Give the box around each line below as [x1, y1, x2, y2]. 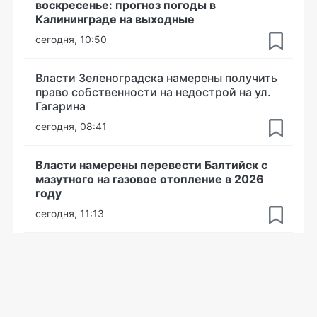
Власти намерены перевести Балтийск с [35, 158, 267, 172]
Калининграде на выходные [35, 12, 195, 26]
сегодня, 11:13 [35, 207, 104, 219]
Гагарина [35, 99, 86, 113]
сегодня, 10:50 [35, 33, 107, 45]
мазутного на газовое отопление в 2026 [35, 172, 264, 186]
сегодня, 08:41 [35, 120, 107, 132]
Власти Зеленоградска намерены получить [35, 71, 277, 85]
